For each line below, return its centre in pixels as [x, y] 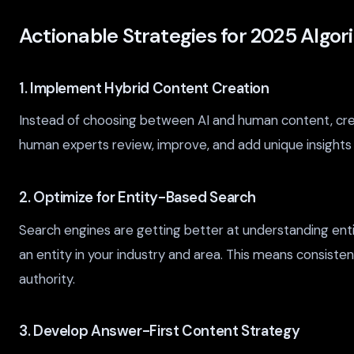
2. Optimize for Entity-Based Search [138, 197]
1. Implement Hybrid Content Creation [144, 88]
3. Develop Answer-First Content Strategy [160, 331]
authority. [47, 279]
